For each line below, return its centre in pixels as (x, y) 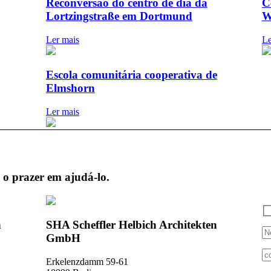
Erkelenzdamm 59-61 (87, 262)
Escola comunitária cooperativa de (131, 75)
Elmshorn (70, 88)
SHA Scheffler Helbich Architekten (131, 225)
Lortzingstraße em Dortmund (119, 16)
